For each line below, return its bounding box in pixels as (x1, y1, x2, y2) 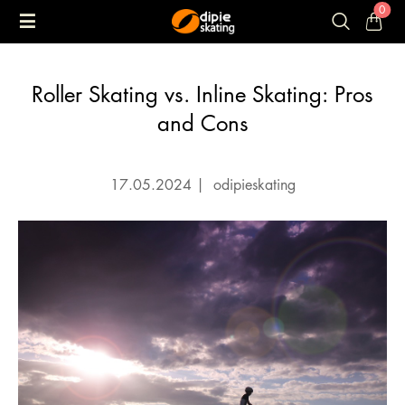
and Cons (156, 108, 249, 137)
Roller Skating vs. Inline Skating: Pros (32, 79, 373, 108)
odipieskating (208, 174, 296, 194)
